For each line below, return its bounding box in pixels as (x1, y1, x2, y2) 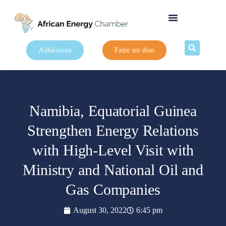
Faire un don (114, 46, 154, 54)
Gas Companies (66, 181, 160, 198)
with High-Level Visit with (32, 141, 194, 158)
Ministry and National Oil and (22, 161, 204, 178)
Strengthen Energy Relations (27, 122, 199, 139)
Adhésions (38, 46, 72, 54)
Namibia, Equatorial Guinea (29, 102, 197, 119)
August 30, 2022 (73, 205, 127, 214)
